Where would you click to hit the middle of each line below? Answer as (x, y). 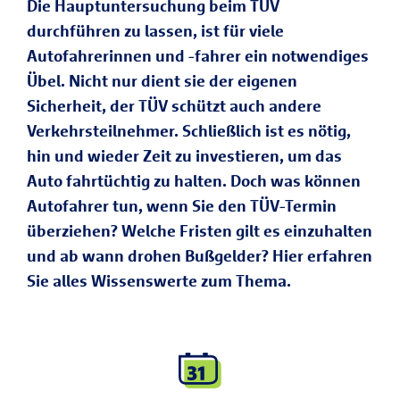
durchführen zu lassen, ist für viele (155, 31)
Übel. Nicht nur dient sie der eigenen (162, 81)
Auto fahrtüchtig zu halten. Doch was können (194, 181)
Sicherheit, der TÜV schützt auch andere (174, 106)
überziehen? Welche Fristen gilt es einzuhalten (200, 231)
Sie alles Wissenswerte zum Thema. (159, 281)
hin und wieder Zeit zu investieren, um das (184, 156)
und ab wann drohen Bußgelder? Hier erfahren (200, 256)
